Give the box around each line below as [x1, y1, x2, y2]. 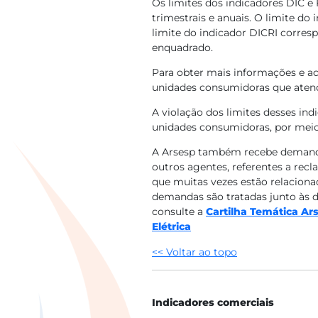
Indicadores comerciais [152, 296, 274, 309]
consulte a [152, 205, 206, 218]
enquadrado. [152, 41, 213, 54]
